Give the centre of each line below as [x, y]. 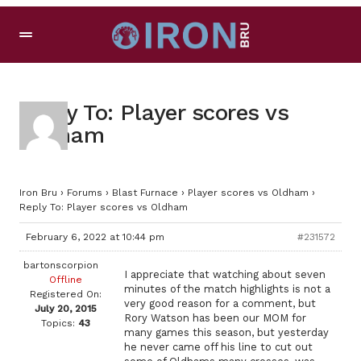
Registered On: [66, 294]
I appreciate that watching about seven [225, 274]
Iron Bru [38, 193]
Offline [66, 280]
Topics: [58, 323]
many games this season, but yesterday [226, 332]
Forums [85, 193]
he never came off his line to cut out [218, 347]
